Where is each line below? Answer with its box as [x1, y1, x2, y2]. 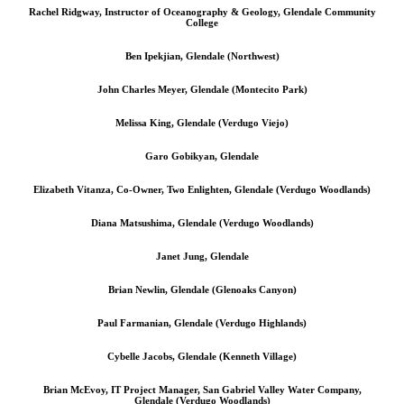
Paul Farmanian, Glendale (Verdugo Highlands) [97, 317, 307, 328]
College [186, 16, 218, 28]
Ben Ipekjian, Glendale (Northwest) [124, 50, 280, 61]
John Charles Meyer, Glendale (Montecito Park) [96, 83, 308, 95]
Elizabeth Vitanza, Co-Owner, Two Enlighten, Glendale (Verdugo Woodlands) [33, 183, 371, 195]
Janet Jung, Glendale [155, 250, 249, 262]
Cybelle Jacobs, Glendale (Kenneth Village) [107, 350, 297, 362]
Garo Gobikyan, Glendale [145, 150, 259, 161]
